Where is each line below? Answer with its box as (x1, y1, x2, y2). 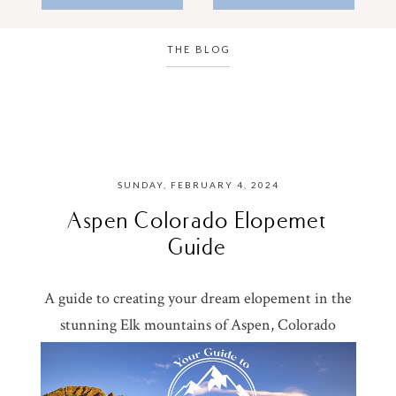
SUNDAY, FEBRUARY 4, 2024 (117, 179, 279, 190)
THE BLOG (166, 43, 232, 56)
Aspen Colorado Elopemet (69, 208, 327, 232)
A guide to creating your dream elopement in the (44, 288, 352, 308)
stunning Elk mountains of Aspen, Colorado (60, 315, 336, 335)
